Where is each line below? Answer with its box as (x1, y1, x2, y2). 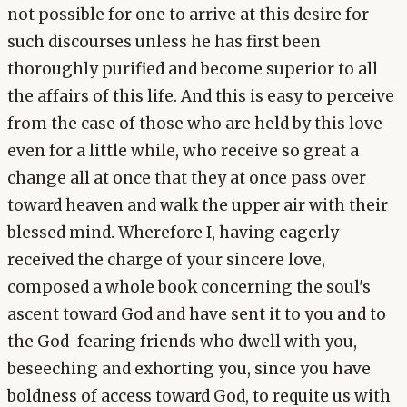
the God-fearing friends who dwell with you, (7, 332, 357, 352)
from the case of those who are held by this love (7, 114, 382, 134)
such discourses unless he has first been (7, 32, 321, 53)
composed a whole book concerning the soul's (7, 277, 371, 298)
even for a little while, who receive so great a (7, 141, 359, 162)
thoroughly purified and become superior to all (7, 59, 378, 80)
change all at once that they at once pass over (7, 168, 366, 189)
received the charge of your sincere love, (7, 250, 325, 271)
